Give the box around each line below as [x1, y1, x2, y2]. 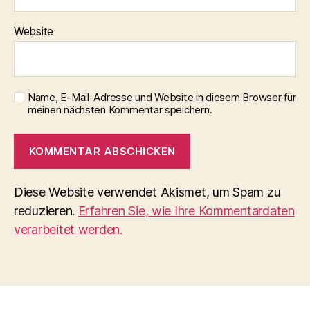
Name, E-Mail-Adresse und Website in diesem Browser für [28, 91, 296, 104]
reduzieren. [14, 203, 78, 218]
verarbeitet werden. [14, 222, 122, 237]
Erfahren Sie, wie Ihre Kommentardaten [77, 203, 295, 218]
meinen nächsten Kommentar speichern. [28, 103, 212, 116]
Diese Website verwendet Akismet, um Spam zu [14, 185, 281, 199]
